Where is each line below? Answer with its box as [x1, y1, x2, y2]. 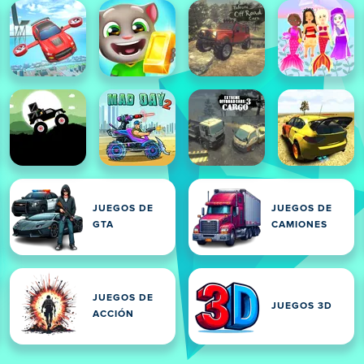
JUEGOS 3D [271, 301, 332, 311]
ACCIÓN [93, 310, 134, 319]
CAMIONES [271, 220, 327, 230]
